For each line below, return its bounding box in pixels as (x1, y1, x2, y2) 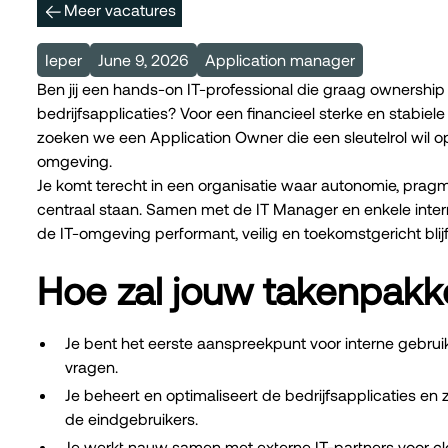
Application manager (205, 50, 355, 70)
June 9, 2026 (98, 50, 189, 70)
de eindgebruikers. (65, 409, 198, 429)
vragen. (65, 357, 118, 377)
